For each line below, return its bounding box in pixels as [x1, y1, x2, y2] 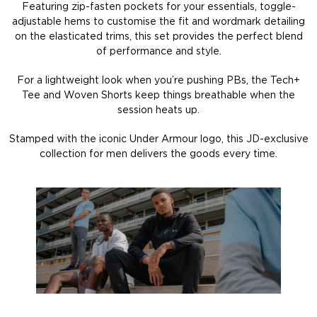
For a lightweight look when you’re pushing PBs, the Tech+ [17, 76, 300, 86]
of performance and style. [96, 47, 221, 57]
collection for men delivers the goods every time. [40, 149, 277, 160]
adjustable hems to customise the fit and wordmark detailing [12, 17, 305, 28]
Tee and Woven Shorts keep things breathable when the [22, 91, 295, 101]
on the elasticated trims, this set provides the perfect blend [14, 32, 303, 42]
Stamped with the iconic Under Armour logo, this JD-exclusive [8, 134, 309, 145]
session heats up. [117, 105, 200, 116]
